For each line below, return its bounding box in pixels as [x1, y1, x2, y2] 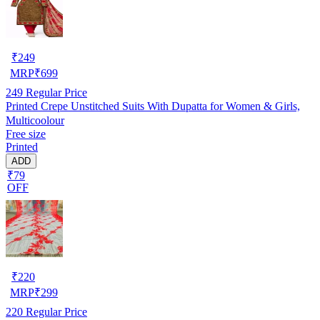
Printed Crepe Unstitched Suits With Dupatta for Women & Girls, [6, 99, 300, 112]
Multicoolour [6, 114, 64, 126]
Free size [6, 127, 46, 140]
